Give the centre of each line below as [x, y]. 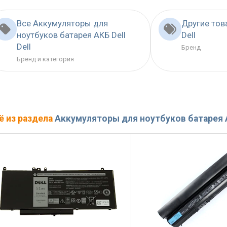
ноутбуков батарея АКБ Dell [71, 35]
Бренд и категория [45, 59]
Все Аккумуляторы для [62, 24]
